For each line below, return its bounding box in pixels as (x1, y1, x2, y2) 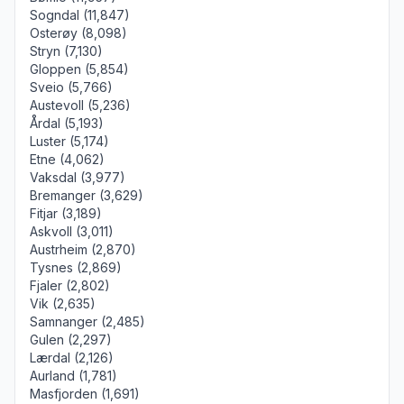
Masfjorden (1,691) (30, 386, 140, 401)
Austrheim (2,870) (30, 242, 136, 257)
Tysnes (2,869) (30, 260, 122, 275)
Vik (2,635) (30, 296, 96, 311)
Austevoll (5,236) (30, 97, 131, 113)
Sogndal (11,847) (30, 7, 130, 23)
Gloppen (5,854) (30, 61, 129, 77)
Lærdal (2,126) (30, 350, 114, 365)
